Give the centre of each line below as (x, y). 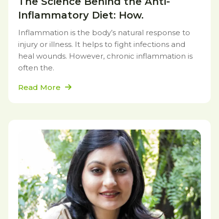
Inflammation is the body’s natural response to (104, 33)
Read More (40, 87)
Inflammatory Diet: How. (81, 15)
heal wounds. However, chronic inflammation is (105, 56)
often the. (36, 68)
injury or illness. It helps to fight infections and (102, 44)
